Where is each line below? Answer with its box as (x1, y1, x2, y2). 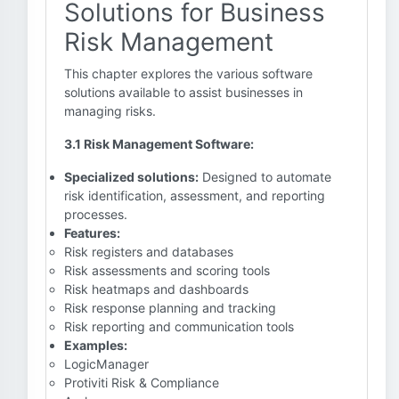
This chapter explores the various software (64, 66, 313, 81)
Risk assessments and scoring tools (64, 263, 270, 278)
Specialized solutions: (64, 169, 199, 184)
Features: (64, 225, 120, 240)
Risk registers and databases (64, 244, 233, 259)
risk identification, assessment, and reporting (64, 188, 325, 203)
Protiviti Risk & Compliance (64, 375, 219, 390)
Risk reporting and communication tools (64, 319, 294, 334)
